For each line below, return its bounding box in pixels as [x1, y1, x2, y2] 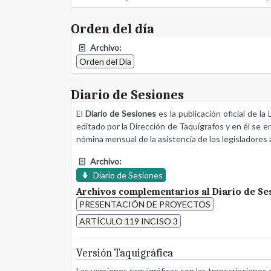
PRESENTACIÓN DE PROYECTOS [79, 199, 211, 210]
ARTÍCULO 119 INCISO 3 [79, 216, 178, 227]
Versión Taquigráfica [76, 247, 173, 260]
